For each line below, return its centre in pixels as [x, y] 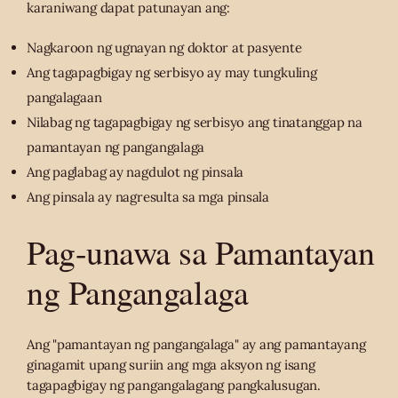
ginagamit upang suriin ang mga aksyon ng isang [171, 364]
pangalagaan [64, 97]
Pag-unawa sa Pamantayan [201, 251]
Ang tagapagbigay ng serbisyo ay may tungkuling [172, 72]
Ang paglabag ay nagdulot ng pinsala [135, 171]
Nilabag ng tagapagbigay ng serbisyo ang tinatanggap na [195, 122]
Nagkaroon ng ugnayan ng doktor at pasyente [164, 47]
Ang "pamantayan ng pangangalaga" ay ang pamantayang [196, 344]
